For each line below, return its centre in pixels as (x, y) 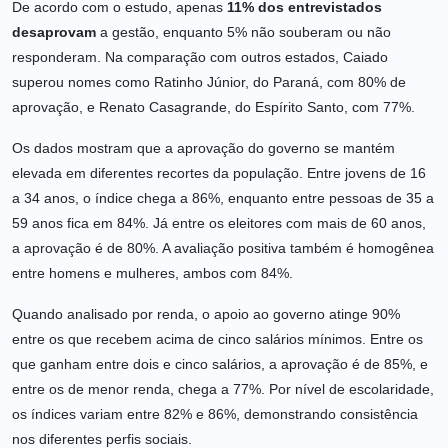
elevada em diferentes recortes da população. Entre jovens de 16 (219, 173)
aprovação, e (55, 107)
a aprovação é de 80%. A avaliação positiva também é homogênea (223, 248)
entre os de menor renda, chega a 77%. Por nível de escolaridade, (223, 389)
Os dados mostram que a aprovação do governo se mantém (203, 148)
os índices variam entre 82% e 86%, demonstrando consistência (215, 414)
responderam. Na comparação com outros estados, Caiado (200, 57)
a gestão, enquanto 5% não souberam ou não (243, 32)
